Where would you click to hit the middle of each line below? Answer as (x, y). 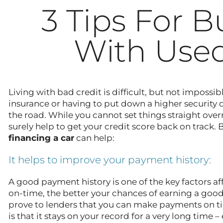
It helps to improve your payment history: (110, 160)
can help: (94, 138)
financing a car (41, 138)
